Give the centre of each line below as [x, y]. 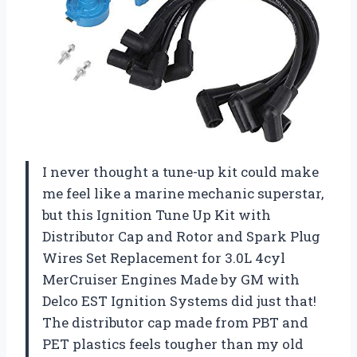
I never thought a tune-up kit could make [180, 172]
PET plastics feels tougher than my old [173, 344]
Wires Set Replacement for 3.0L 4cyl [164, 258]
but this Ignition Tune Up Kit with [157, 215]
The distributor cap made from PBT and [175, 323]
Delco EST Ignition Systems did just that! [179, 301]
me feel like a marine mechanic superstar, [183, 194]
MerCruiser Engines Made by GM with [171, 280]
